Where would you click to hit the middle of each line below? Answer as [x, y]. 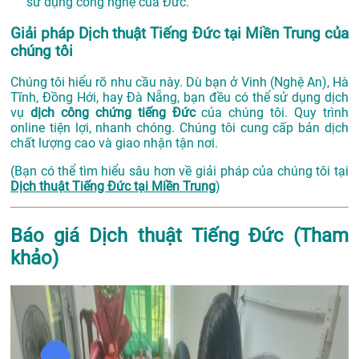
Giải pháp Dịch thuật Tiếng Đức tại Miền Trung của [179, 33]
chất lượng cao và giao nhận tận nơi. [114, 143]
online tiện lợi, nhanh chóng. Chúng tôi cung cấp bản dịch [179, 128]
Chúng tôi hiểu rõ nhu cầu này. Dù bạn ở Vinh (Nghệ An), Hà [179, 83]
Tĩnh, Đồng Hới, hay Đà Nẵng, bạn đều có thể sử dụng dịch [179, 98]
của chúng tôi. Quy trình [272, 113]
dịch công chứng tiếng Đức [113, 113]
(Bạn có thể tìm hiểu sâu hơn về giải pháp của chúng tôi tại [179, 171]
